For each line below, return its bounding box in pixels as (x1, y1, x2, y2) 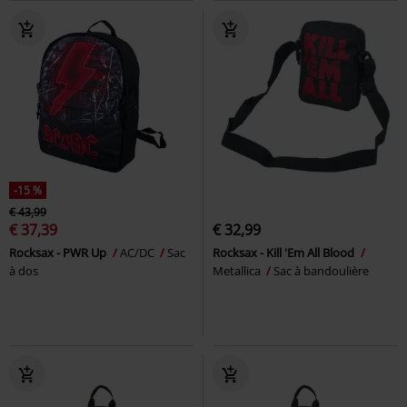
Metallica (213, 262, 263, 279)
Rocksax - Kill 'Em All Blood (213, 243, 357, 261)
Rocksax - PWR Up (9, 243, 109, 261)
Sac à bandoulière (273, 262, 369, 279)
